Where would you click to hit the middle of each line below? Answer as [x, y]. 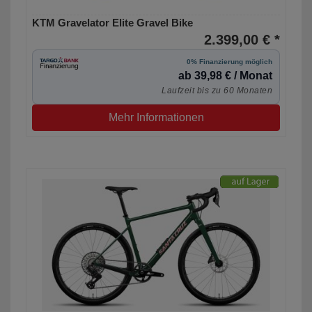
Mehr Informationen [156, 118]
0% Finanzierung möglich [229, 62]
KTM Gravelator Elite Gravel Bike [112, 23]
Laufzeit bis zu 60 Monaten [217, 91]
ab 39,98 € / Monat [225, 76]
